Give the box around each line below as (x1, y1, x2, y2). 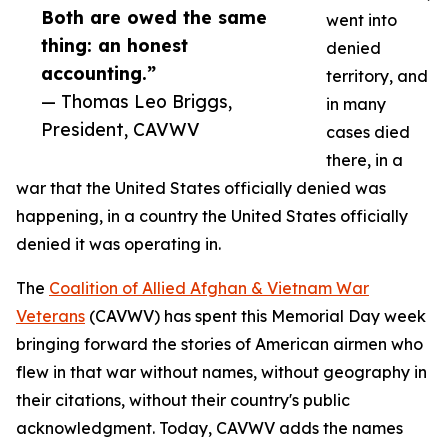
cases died (326, 122, 410, 143)
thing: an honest (41, 34, 188, 57)
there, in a (326, 150, 403, 171)
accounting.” (41, 62, 156, 85)
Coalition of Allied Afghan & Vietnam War (49, 278, 369, 299)
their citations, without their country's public (16, 390, 350, 411)
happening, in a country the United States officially (16, 206, 408, 227)
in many (326, 94, 386, 115)
